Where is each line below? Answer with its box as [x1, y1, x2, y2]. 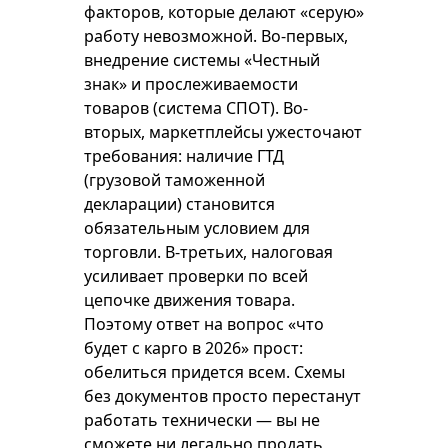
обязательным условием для [84, 217, 310, 239]
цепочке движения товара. [84, 289, 295, 311]
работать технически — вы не [84, 409, 320, 431]
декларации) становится [84, 193, 275, 215]
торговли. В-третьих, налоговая [84, 241, 333, 263]
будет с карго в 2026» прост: [84, 337, 303, 359]
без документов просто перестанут [84, 385, 361, 407]
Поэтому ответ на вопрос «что [84, 313, 324, 335]
